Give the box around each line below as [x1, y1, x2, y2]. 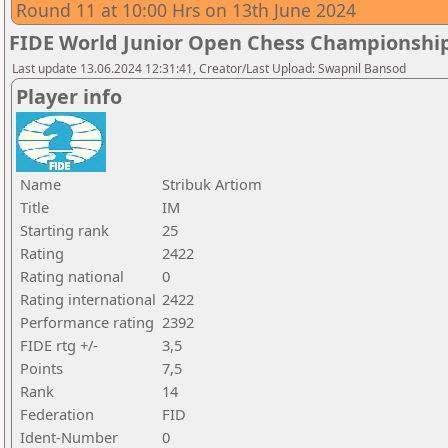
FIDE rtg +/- [20, 335, 98, 355]
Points [20, 358, 63, 378]
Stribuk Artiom [162, 174, 262, 194]
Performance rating [20, 312, 154, 332]
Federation [20, 404, 94, 424]
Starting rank [20, 220, 109, 240]
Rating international [20, 289, 156, 309]
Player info [16, 83, 122, 110]
